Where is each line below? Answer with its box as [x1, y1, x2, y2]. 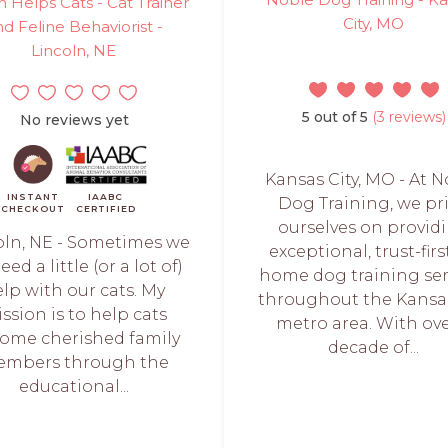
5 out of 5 [302, 107, 368, 126]
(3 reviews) [368, 107, 446, 126]
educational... [18, 376, 129, 396]
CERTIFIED [75, 202, 136, 214]
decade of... [328, 337, 420, 357]
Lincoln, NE [31, 40, 117, 60]
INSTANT [7, 190, 60, 202]
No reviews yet [19, 110, 129, 129]
